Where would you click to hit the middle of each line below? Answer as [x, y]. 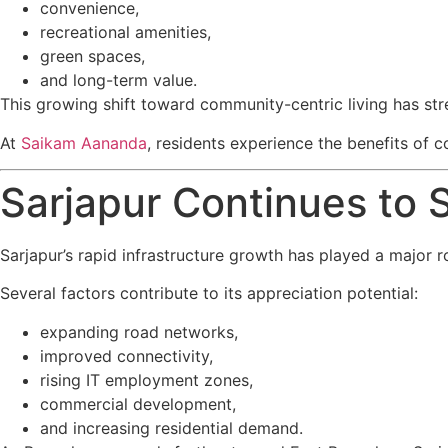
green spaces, [92, 56]
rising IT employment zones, [146, 379]
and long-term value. [118, 80]
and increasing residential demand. [171, 427]
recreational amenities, [125, 32]
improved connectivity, [126, 355]
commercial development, [138, 403]
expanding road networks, [139, 331]
